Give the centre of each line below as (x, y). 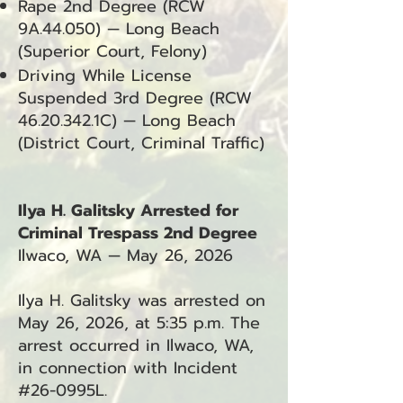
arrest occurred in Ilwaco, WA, (136, 345)
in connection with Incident (128, 368)
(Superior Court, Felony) (112, 51)
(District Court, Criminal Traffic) (141, 143)
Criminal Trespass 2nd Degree (138, 233)
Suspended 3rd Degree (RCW (135, 98)
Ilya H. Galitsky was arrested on (142, 300)
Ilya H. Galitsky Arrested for (128, 210)
